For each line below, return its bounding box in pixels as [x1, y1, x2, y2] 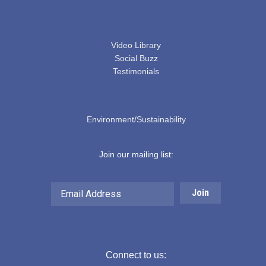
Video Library [111, 40, 161, 50]
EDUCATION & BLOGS [91, 93, 180, 103]
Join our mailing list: [99, 149, 173, 159]
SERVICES [115, 19, 157, 29]
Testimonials [113, 66, 159, 76]
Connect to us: [106, 249, 166, 260]
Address [112, 183, 143, 194]
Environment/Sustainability [86, 114, 186, 124]
